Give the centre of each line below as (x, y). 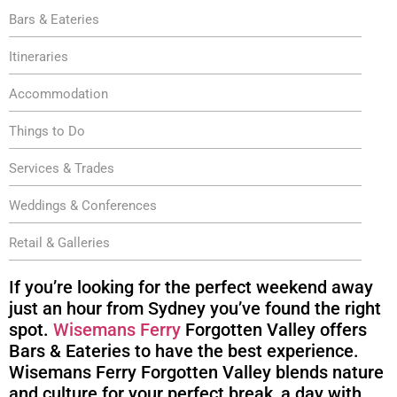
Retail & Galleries (59, 242)
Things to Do (47, 131)
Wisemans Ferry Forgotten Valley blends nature (196, 372)
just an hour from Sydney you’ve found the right (195, 308)
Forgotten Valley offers (274, 329)
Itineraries (39, 56)
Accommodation (58, 93)
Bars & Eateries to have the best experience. (184, 350)
